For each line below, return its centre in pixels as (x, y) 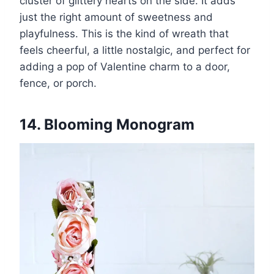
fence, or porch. (58, 83)
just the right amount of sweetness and (116, 17)
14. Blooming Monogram (107, 124)
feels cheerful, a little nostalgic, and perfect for (135, 50)
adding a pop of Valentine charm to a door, (125, 66)
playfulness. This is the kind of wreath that (124, 33)
